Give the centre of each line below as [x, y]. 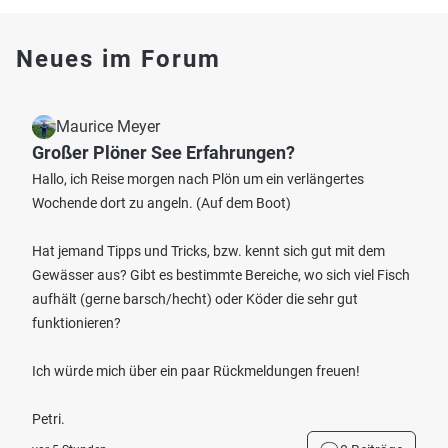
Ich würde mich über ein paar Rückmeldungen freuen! [196, 371]
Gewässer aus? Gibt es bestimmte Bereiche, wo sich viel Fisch [221, 275]
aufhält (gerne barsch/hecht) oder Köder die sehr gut [195, 299]
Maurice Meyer [108, 126]
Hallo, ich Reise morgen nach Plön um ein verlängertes [198, 179]
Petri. [48, 419]
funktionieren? [76, 323]
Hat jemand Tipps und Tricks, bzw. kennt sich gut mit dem [208, 251]
